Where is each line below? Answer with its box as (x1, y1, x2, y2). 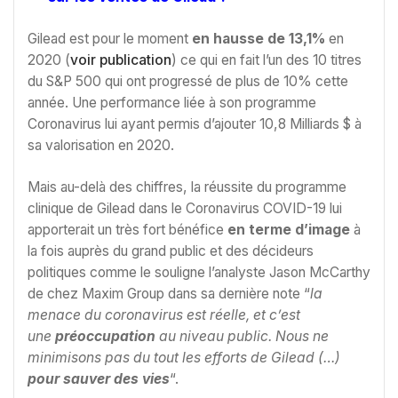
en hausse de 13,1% (192, 29, 325, 47)
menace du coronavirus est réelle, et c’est (28, 306, 300, 324)
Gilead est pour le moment (28, 29, 192, 47)
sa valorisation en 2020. (28, 136, 174, 154)
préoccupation (55, 328, 155, 346)
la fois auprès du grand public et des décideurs (28, 243, 314, 260)
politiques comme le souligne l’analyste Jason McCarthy (28, 264, 370, 282)
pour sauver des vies (28, 370, 170, 388)
